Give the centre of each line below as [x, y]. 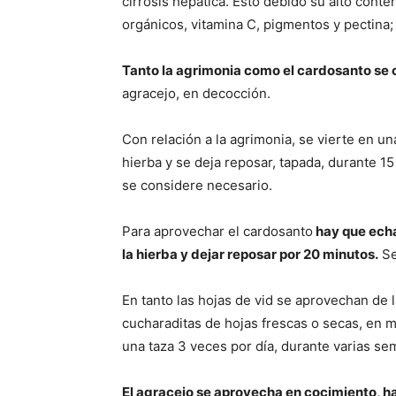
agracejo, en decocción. [196, 94]
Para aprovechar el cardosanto [217, 232]
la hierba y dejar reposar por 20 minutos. [250, 255]
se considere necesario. [197, 186]
